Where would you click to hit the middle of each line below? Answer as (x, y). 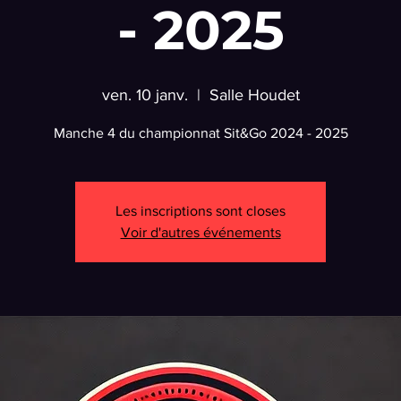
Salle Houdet (254, 95)
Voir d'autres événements (200, 232)
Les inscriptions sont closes (200, 211)
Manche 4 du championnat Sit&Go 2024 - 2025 (200, 133)
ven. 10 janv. (145, 95)
